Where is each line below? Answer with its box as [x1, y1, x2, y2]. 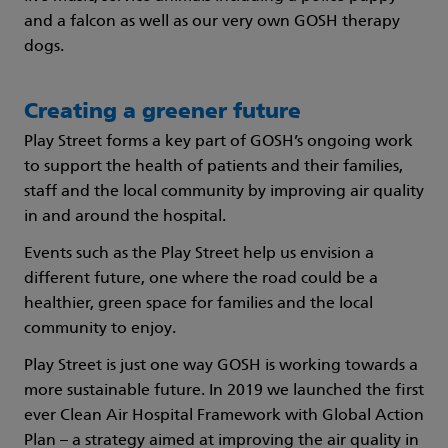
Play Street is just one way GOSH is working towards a [24, 357, 418, 374]
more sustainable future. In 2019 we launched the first [24, 382, 424, 399]
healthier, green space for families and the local [24, 295, 373, 312]
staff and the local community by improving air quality [24, 183, 424, 200]
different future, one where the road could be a [24, 270, 378, 287]
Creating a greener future [24, 101, 301, 123]
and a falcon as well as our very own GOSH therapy [24, 13, 400, 30]
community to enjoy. [24, 320, 176, 337]
